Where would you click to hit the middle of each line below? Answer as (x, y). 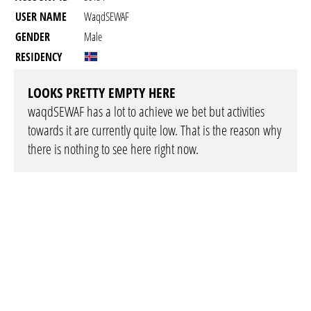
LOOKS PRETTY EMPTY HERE (102, 93)
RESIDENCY (39, 57)
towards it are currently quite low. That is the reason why (154, 130)
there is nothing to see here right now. (113, 149)
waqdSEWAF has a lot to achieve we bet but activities (146, 111)
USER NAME (41, 17)
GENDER (33, 37)
